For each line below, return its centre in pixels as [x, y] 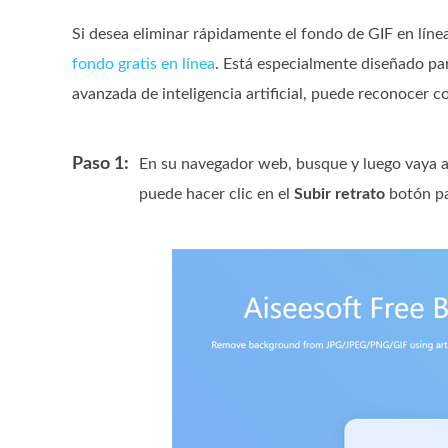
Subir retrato [339, 194]
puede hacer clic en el [216, 194]
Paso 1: [100, 164]
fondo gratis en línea [143, 64]
